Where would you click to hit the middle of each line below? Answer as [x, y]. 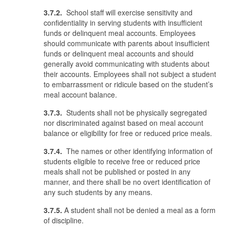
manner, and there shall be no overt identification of [127, 182]
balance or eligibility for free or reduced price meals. [128, 133]
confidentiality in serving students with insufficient [123, 23]
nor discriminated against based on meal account [123, 123]
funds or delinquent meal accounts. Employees [120, 33]
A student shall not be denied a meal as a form [139, 210]
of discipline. [64, 220]
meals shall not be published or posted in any [117, 171]
